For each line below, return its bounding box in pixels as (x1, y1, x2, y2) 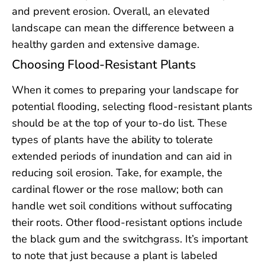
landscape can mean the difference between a (12, 20, 234, 35)
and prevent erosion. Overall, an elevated (12, 4, 210, 18)
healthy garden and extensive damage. (12, 37, 199, 51)
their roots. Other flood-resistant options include (12, 215, 243, 230)
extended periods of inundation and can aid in (12, 148, 232, 163)
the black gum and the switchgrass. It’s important (12, 231, 248, 246)
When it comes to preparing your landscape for (12, 82, 238, 97)
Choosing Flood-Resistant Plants (12, 56, 196, 73)
